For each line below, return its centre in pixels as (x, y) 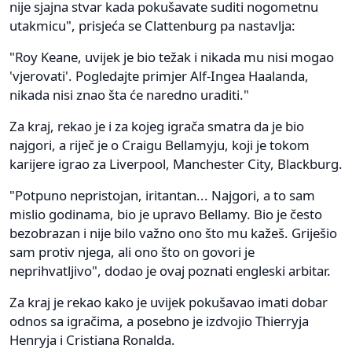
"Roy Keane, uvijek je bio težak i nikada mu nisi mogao (172, 57)
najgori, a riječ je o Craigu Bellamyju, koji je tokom (159, 145)
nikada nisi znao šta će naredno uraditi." (129, 94)
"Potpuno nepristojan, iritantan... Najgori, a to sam (162, 195)
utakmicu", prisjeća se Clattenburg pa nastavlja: (152, 25)
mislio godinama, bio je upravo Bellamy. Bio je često (166, 214)
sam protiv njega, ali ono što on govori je (132, 251)
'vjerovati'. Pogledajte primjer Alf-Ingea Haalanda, (159, 75)
